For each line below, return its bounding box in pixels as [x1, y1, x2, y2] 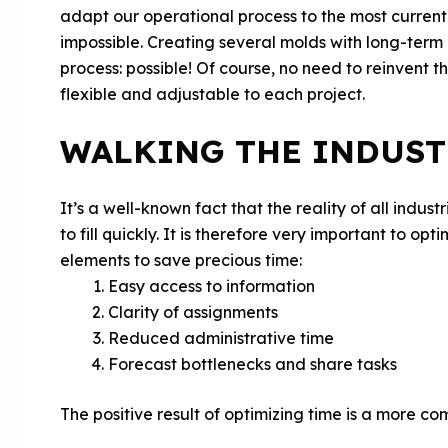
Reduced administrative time [108, 328, 334, 348]
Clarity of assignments [108, 302, 278, 322]
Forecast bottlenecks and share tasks [108, 354, 397, 374]
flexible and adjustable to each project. [60, 84, 365, 104]
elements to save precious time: [60, 250, 302, 270]
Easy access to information [108, 276, 315, 296]
